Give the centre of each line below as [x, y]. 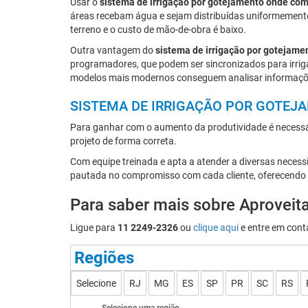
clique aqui [216, 228]
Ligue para [94, 228]
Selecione [96, 283]
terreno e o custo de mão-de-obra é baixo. [158, 30]
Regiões [104, 258]
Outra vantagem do [113, 50]
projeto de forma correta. [123, 141]
